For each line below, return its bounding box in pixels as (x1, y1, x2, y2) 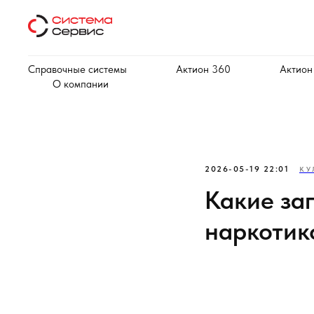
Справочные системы (28, 63, 127, 76)
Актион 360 (176, 63, 231, 76)
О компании (53, 78, 109, 90)
